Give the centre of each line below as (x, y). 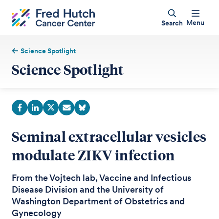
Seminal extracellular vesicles (109, 136)
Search (172, 23)
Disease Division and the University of (88, 189)
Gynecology (37, 213)
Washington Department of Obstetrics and (98, 201)
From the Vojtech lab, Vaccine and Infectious (101, 178)
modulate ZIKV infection (93, 155)
